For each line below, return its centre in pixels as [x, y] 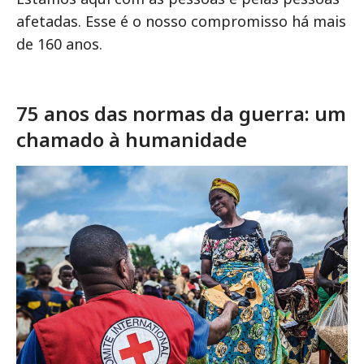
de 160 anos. [59, 43]
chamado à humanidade [132, 139]
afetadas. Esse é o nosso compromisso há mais [181, 21]
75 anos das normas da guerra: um [181, 113]
